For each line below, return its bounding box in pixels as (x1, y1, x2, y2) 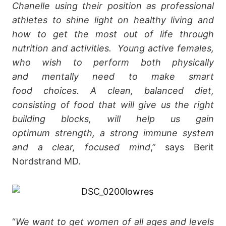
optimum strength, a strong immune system (12, 127, 214, 138)
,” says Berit (150, 141, 214, 152)
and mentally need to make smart (12, 71, 214, 82)
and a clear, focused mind (12, 141, 150, 152)
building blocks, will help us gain (12, 113, 214, 124)
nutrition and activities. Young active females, (12, 42, 214, 53)
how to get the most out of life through (12, 28, 214, 39)
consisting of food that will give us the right (12, 99, 214, 110)
